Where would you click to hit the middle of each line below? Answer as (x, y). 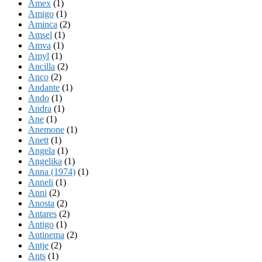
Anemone (46, 129)
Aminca (43, 24)
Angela (42, 150)
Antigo (41, 224)
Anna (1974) (52, 171)
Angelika (45, 161)
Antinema (46, 235)
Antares (42, 213)
